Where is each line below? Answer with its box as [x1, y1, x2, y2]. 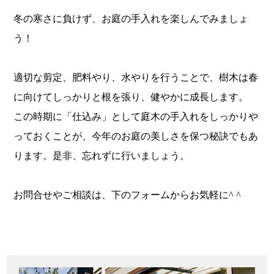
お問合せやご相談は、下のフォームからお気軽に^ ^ [13, 190, 241, 201]
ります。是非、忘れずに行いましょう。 [13, 150, 190, 161]
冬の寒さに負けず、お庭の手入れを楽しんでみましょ [13, 13, 248, 24]
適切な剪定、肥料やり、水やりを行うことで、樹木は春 [13, 72, 258, 83]
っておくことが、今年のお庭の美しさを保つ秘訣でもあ [13, 131, 258, 142]
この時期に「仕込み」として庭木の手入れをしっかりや [13, 111, 258, 122]
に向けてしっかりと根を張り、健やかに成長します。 [13, 92, 248, 103]
